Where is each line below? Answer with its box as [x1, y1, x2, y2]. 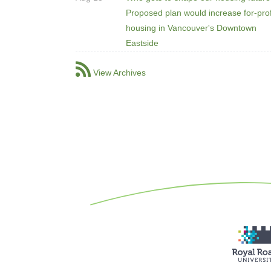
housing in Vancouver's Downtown [126, 22, 257, 33]
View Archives [93, 67, 146, 77]
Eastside [126, 38, 159, 48]
